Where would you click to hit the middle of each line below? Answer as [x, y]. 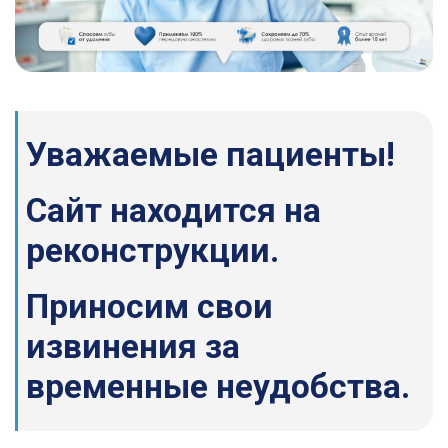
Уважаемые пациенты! [210, 155]
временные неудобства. [218, 387]
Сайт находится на [173, 211]
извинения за [133, 347]
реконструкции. [152, 251]
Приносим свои [149, 307]
